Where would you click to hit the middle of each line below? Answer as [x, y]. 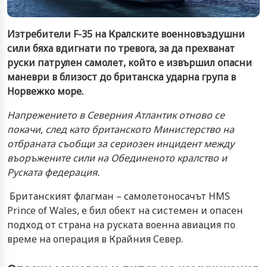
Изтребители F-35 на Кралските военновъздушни [126, 34]
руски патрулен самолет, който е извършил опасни [130, 62]
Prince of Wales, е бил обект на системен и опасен [125, 210]
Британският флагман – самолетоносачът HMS [119, 196]
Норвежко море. [45, 91]
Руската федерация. [53, 172]
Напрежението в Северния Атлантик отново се [116, 115]
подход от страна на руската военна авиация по [121, 224]
